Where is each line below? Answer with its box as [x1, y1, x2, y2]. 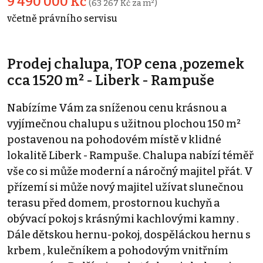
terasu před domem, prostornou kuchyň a [7, 196, 220, 210]
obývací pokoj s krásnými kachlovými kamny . [7, 212, 239, 225]
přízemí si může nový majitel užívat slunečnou [7, 180, 244, 194]
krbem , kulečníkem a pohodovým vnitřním [7, 244, 228, 257]
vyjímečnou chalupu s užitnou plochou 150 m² [7, 117, 241, 130]
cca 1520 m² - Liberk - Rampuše [7, 72, 214, 89]
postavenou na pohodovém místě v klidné [7, 133, 221, 146]
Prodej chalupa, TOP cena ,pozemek [7, 55, 244, 72]
